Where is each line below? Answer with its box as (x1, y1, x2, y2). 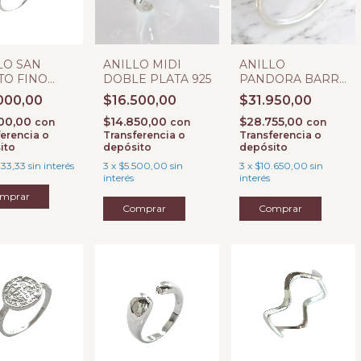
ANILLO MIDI (103, 57, 181, 72)
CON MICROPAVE (239, 86, 343, 101)
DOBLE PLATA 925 (103, 72, 211, 86)
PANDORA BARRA (239, 72, 347, 86)
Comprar (259, 202, 302, 214)
